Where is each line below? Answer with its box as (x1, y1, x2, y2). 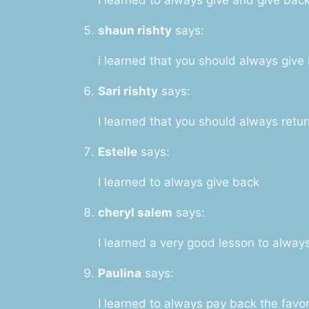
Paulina (97, 266, 141, 280)
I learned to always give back (97, 175, 259, 189)
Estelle (97, 144, 137, 159)
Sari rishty (97, 83, 158, 98)
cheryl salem (97, 205, 172, 219)
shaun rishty (97, 23, 172, 37)
